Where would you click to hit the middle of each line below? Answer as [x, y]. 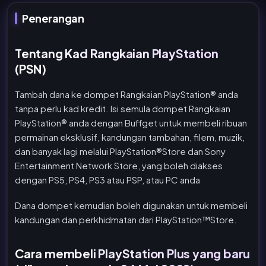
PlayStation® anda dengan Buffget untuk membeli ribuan [131, 123]
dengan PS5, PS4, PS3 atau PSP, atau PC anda [107, 180]
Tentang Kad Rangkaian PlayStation [117, 53]
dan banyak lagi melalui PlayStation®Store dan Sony [120, 151]
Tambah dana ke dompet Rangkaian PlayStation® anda [126, 94]
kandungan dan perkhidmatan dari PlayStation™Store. [126, 219]
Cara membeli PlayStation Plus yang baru [133, 253]
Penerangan [53, 18]
